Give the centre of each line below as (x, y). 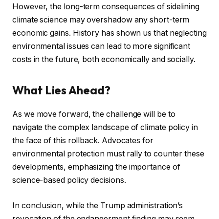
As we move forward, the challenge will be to (94, 114)
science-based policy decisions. (69, 180)
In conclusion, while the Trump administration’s (98, 205)
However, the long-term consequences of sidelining (106, 7)
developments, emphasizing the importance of (96, 167)
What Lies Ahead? (61, 90)
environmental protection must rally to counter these (108, 154)
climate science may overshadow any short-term (101, 20)
